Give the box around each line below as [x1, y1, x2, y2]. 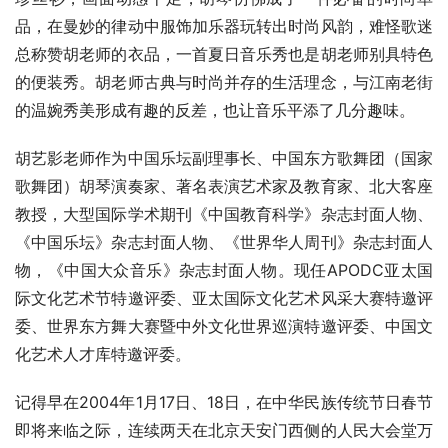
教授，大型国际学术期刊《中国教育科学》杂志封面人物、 [15, 203, 433, 224]
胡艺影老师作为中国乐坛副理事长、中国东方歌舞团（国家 [15, 147, 433, 168]
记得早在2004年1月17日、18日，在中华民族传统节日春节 [15, 391, 433, 412]
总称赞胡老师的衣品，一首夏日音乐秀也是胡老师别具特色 [15, 43, 433, 64]
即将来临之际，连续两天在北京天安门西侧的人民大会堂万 [15, 419, 433, 440]
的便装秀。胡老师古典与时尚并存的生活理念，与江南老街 [15, 71, 433, 92]
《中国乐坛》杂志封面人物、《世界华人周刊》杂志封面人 [15, 231, 433, 252]
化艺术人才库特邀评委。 [15, 343, 191, 364]
